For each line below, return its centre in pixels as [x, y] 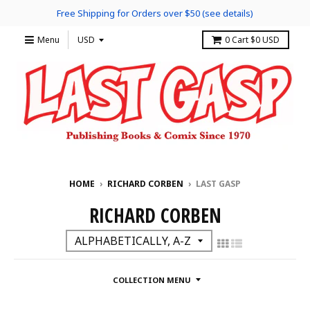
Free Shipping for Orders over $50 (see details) [155, 13]
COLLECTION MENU [152, 280]
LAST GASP [218, 184]
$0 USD [265, 40]
